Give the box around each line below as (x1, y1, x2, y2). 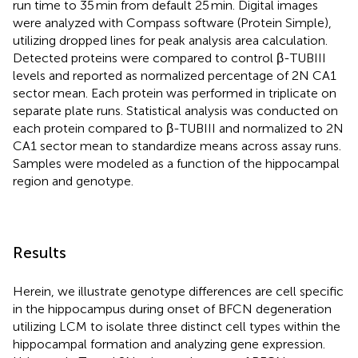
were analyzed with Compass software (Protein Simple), (13, 14, 332, 30)
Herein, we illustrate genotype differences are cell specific (13, 283, 344, 299)
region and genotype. (13, 173, 133, 189)
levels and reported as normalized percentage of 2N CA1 (13, 67, 336, 83)
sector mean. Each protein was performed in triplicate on (13, 85, 336, 101)
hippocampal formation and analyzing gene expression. (13, 336, 325, 352)
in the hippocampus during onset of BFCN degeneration (13, 300, 332, 316)
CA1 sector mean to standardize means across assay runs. (13, 137, 341, 153)
